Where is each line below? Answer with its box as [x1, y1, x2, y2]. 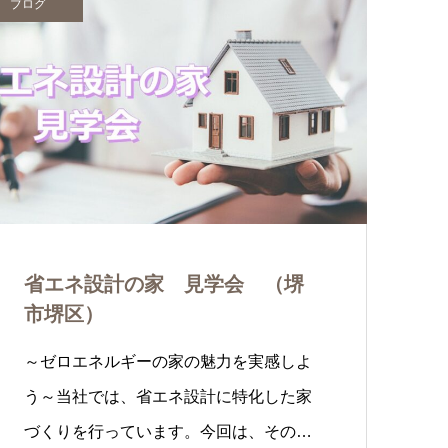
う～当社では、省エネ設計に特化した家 [24, 388, 312, 405]
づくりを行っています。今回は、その [24, 423, 296, 440]
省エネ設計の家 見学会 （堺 [24, 273, 304, 295]
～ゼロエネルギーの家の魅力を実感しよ [24, 353, 312, 370]
